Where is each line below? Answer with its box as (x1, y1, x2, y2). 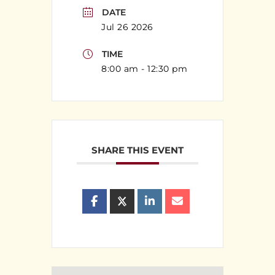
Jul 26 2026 (101, 21, 153, 33)
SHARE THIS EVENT (91, 144, 184, 157)
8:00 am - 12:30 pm (101, 63, 187, 75)
